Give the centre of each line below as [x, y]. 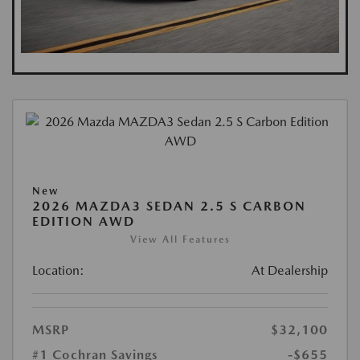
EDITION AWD [84, 222]
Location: [58, 271]
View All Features [180, 240]
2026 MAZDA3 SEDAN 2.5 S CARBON [169, 207]
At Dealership [290, 271]
